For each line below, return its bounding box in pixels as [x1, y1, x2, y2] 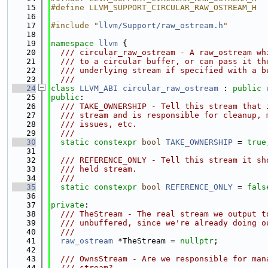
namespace [51, 39, 99, 48]
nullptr [180, 236, 214, 245]
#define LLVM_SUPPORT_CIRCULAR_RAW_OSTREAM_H [51, 3, 257, 12]
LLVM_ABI [80, 84, 118, 93]
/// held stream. [51, 165, 137, 173]
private [51, 200, 84, 209]
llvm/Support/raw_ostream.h [99, 21, 223, 30]
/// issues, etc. [51, 120, 137, 129]
